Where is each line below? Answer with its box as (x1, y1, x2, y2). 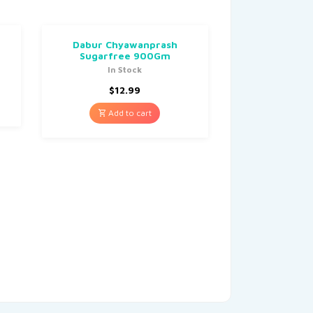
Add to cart (106, 107, 152, 118)
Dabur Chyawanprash (72, 38, 177, 50)
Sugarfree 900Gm (79, 49, 170, 61)
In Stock (108, 64, 143, 75)
